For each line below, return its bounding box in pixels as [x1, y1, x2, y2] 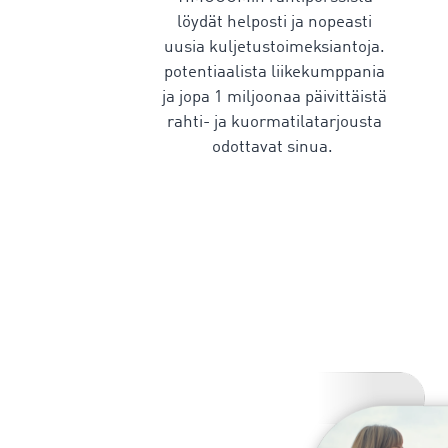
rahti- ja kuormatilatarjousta [167, 114, 382, 131]
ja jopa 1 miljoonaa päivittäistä [162, 89, 387, 106]
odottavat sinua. [212, 139, 337, 156]
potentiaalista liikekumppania [164, 64, 385, 81]
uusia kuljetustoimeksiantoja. [164, 39, 385, 56]
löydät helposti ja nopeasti [177, 14, 372, 31]
